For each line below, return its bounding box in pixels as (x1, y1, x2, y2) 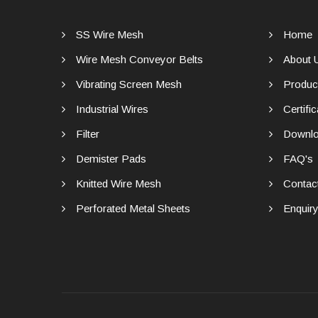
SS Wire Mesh (76, 28, 143, 41)
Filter (76, 128, 99, 141)
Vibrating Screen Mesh (76, 78, 182, 91)
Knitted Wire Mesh (76, 177, 161, 190)
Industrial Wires (76, 103, 148, 116)
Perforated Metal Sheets (76, 202, 190, 215)
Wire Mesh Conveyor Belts (76, 53, 203, 66)
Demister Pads (76, 153, 146, 165)
